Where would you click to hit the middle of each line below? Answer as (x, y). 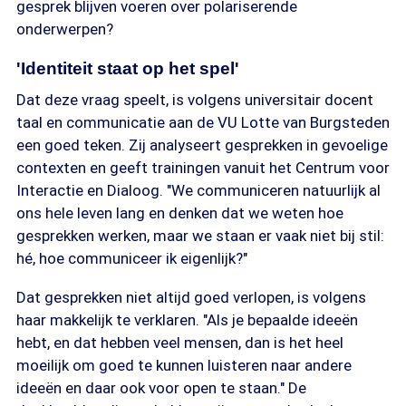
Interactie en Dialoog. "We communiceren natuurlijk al (198, 190)
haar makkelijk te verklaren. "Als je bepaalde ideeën (187, 320)
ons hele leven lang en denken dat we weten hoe (180, 213)
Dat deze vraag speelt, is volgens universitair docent (195, 100)
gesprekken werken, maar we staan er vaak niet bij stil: (200, 236)
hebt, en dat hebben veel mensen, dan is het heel (180, 343)
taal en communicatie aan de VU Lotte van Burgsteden (203, 122)
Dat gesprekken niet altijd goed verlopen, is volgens (191, 297)
